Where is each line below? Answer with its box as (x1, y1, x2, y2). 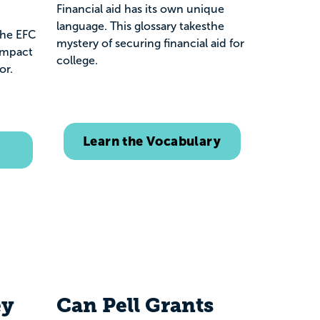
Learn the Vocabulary (83, 134, 221, 149)
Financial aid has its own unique (56, 3, 224, 15)
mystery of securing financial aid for (56, 37, 244, 49)
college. (56, 54, 98, 66)
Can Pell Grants (56, 294, 214, 317)
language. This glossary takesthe (56, 20, 224, 32)
